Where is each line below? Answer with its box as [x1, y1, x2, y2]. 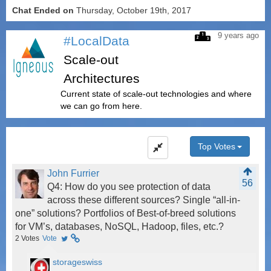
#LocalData [64, 34, 129, 48]
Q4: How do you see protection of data [47, 181, 211, 192]
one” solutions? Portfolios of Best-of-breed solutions [15, 208, 236, 219]
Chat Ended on [12, 5, 74, 16]
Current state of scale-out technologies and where [60, 89, 252, 99]
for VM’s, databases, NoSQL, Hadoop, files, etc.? [15, 221, 224, 232]
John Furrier [47, 168, 99, 179]
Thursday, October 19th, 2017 [74, 5, 191, 16]
